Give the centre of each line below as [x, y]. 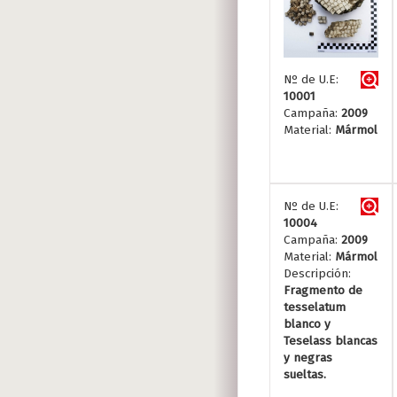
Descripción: [317, 273]
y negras [308, 358]
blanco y [307, 324]
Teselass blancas [331, 341]
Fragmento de [323, 290]
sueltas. [305, 374]
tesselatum [315, 307]
